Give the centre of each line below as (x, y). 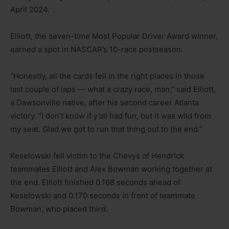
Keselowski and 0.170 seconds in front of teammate (103, 195)
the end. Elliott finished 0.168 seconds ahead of (95, 182)
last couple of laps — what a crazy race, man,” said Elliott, (113, 89)
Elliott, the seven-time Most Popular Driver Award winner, (114, 36)
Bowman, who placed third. (59, 209)
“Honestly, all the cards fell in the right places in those (107, 76)
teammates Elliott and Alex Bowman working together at (111, 169)
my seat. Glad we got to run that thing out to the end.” (106, 129)
